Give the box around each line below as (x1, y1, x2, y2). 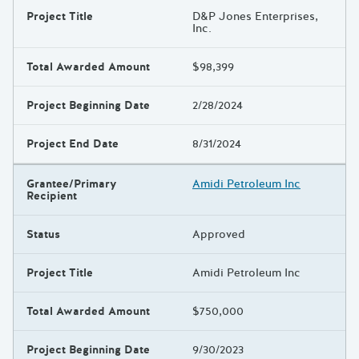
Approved (192, 227, 245, 243)
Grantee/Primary (26, 176, 117, 192)
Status (26, 227, 60, 243)
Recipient (26, 188, 77, 204)
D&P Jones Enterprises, (192, 9, 318, 25)
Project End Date (26, 136, 119, 152)
